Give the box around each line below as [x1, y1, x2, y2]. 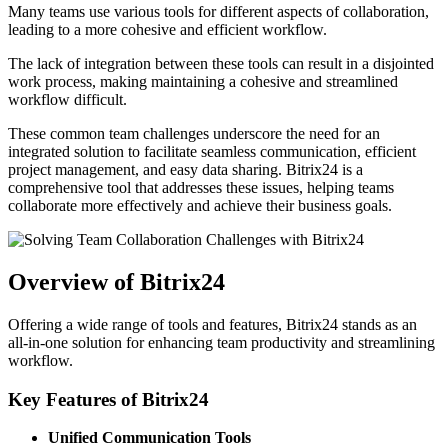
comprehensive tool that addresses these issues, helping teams [8, 179, 394, 196]
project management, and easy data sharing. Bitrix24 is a [8, 161, 363, 178]
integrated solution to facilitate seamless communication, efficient [8, 143, 416, 160]
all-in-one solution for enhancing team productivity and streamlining [8, 333, 435, 351]
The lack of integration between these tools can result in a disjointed [8, 55, 434, 72]
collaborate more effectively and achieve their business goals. [8, 197, 392, 214]
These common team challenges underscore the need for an [8, 125, 380, 142]
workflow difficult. [8, 91, 127, 108]
